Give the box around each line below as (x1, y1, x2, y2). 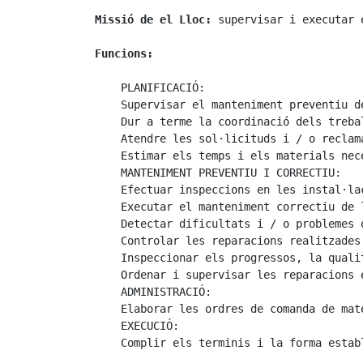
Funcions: (95, 46, 153, 60)
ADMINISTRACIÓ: (95, 284, 211, 298)
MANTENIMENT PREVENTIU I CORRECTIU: (95, 165, 341, 179)
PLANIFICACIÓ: (95, 80, 205, 94)
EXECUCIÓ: (95, 318, 179, 332)
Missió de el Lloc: (95, 12, 211, 26)
